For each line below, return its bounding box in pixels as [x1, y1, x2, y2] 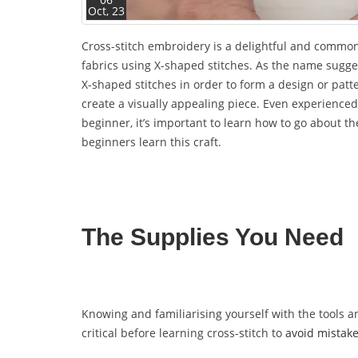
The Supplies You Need [82, 223, 344, 250]
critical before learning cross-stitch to [82, 324, 285, 340]
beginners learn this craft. [82, 133, 225, 149]
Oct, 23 [88, 2, 125, 18]
